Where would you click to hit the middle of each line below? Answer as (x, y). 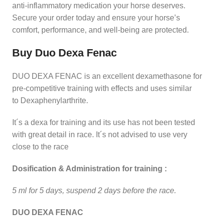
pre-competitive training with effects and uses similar (102, 88)
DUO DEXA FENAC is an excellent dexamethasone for (107, 76)
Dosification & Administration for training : (90, 168)
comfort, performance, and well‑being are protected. (100, 30)
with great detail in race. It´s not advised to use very (100, 134)
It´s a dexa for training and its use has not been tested (104, 122)
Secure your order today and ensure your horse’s (96, 18)
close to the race (40, 146)
